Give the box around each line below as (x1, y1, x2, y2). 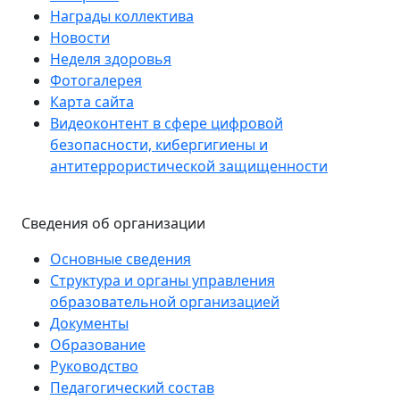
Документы (50, 313, 129, 333)
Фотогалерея (50, 71, 142, 90)
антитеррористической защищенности (50, 156, 328, 176)
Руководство (50, 356, 138, 376)
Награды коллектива (50, 6, 194, 26)
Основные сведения (50, 249, 191, 269)
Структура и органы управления (50, 271, 275, 290)
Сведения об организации (21, 213, 205, 233)
